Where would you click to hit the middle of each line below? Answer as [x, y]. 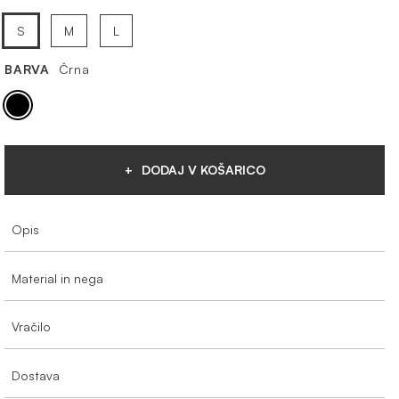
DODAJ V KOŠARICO [201, 170]
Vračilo [32, 327]
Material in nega [58, 278]
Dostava [36, 375]
